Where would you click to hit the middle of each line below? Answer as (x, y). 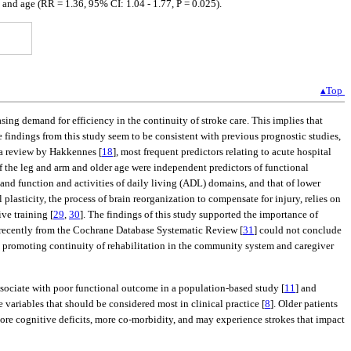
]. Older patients (304, 303)
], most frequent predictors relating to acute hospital (222, 152)
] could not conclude (298, 230)
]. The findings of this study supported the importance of (199, 215)
